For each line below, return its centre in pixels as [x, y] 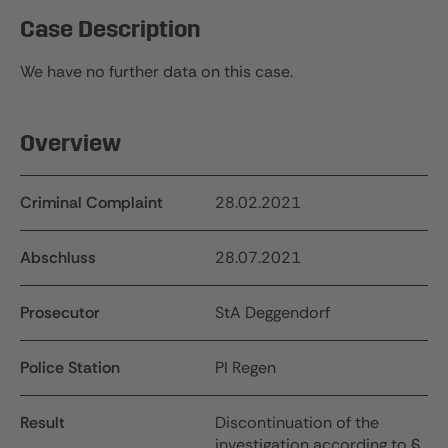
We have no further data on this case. [156, 71]
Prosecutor [60, 312]
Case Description [110, 30]
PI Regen [246, 367]
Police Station [70, 367]
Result [42, 422]
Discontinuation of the [297, 422]
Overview [70, 144]
